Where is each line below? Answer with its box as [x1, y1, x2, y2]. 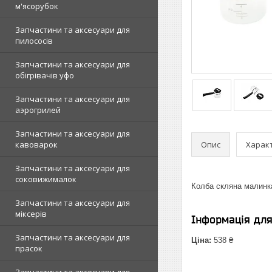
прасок [15, 243, 42, 254]
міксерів [15, 208, 47, 219]
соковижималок [15, 174, 76, 185]
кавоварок [15, 139, 58, 150]
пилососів [15, 35, 53, 46]
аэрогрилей [15, 104, 61, 115]
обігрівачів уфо [15, 70, 74, 81]
